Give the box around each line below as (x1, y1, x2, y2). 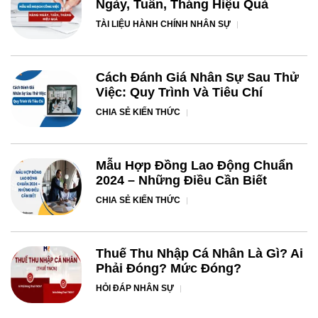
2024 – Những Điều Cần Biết (96, 173, 267, 188)
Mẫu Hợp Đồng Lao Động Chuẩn (96, 158, 293, 173)
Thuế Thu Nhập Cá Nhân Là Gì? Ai (96, 246, 303, 261)
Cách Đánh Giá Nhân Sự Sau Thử (96, 70, 299, 85)
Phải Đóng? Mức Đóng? (96, 261, 241, 276)
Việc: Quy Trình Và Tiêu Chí (96, 85, 263, 100)
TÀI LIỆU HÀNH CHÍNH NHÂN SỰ (96, 19, 231, 30)
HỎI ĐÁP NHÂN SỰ (96, 283, 174, 294)
